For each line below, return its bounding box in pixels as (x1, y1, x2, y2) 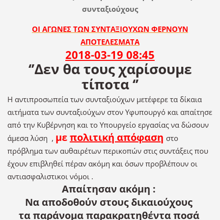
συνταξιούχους (82, 4, 138, 14)
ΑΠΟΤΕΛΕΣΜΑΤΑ (81, 37, 139, 47)
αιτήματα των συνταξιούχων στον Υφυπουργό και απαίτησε (7, 107, 212, 117)
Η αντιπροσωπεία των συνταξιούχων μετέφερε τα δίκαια (7, 94, 202, 105)
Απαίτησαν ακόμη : (62, 182, 158, 196)
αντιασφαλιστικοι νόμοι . (7, 171, 95, 182)
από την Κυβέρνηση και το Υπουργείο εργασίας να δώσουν (7, 120, 209, 130)
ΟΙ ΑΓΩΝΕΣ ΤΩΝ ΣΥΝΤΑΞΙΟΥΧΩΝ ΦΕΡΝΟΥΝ (32, 24, 188, 34)
